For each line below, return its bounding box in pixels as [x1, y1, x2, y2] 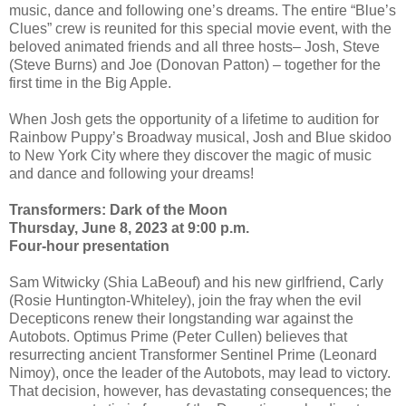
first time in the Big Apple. [9, 74, 171, 91]
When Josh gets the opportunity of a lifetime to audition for [9, 111, 379, 127]
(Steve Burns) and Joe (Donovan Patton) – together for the [9, 56, 381, 72]
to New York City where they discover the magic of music [9, 147, 372, 163]
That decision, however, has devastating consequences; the [9, 382, 391, 399]
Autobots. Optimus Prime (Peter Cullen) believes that [9, 328, 347, 344]
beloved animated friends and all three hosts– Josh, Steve [9, 38, 380, 54]
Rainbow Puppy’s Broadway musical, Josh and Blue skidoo [9, 129, 391, 145]
